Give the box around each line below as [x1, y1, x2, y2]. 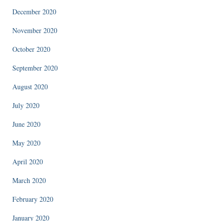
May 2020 [12, 138, 40, 147]
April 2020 [12, 156, 43, 166]
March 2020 [12, 175, 46, 185]
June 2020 [12, 119, 40, 129]
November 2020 [12, 25, 57, 35]
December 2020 [12, 6, 56, 16]
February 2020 [12, 194, 53, 204]
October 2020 [12, 44, 50, 54]
